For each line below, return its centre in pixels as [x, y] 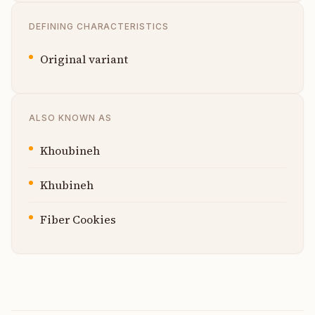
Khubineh [67, 185]
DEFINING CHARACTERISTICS [99, 26]
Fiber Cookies [78, 219]
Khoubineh [70, 150]
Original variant [84, 59]
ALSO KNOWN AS [70, 117]
